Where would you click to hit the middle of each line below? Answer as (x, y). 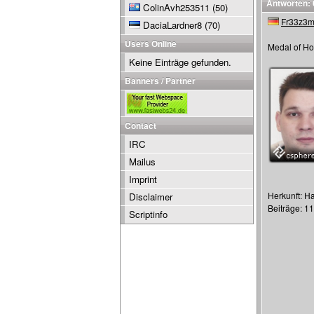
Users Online (151, 43)
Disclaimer (151, 197)
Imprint (143, 179)
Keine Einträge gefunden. (180, 62)
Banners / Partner (160, 81)
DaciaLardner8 (172, 25)
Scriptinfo (148, 214)
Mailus (142, 162)
